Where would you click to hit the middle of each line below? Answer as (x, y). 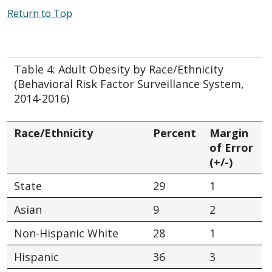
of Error (231, 147)
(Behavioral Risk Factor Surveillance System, (129, 83)
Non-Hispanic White (66, 233)
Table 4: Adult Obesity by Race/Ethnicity (118, 69)
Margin (229, 133)
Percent (174, 133)
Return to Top (39, 13)
